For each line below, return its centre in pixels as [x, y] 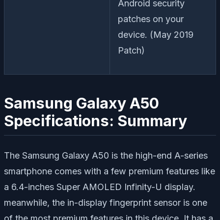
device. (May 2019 [156, 35]
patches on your [151, 19]
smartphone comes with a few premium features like [110, 171]
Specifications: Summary [96, 121]
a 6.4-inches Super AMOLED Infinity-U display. [100, 187]
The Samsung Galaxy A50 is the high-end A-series [106, 155]
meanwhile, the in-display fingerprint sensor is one [106, 202]
